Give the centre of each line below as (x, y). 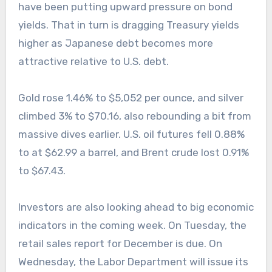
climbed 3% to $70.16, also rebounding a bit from (134, 116)
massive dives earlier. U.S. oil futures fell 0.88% (131, 134)
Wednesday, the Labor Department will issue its (133, 262)
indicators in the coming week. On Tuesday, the (132, 226)
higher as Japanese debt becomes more (115, 43)
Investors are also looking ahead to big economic (136, 207)
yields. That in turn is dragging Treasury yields (128, 25)
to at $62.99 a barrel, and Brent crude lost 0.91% (133, 153)
